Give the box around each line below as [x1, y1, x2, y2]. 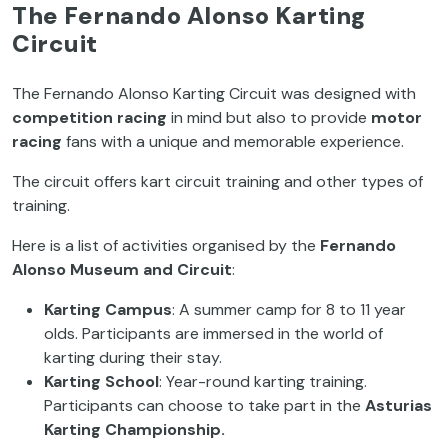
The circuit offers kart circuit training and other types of [12, 170, 423, 192]
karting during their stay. [44, 346, 222, 368]
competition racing [12, 106, 167, 128]
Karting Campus [44, 298, 172, 320]
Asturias [365, 394, 432, 416]
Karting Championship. [44, 418, 225, 440]
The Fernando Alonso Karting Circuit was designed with [12, 82, 416, 104]
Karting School [44, 370, 159, 392]
